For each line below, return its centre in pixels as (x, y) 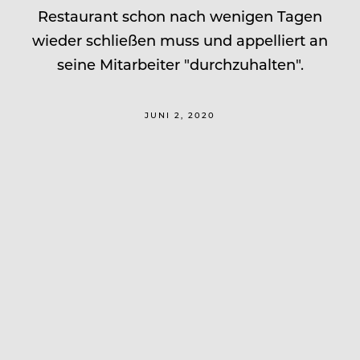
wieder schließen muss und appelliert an (180, 40)
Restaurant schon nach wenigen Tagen (180, 16)
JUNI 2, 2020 (180, 115)
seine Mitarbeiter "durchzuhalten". (180, 64)
